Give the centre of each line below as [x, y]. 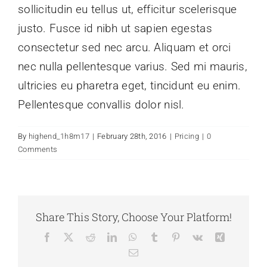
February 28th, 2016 [132, 136]
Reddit [108, 236]
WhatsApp [158, 236]
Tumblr [173, 236]
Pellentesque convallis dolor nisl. [101, 105]
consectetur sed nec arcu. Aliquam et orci [125, 48]
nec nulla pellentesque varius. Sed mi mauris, [133, 67]
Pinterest [197, 236]
